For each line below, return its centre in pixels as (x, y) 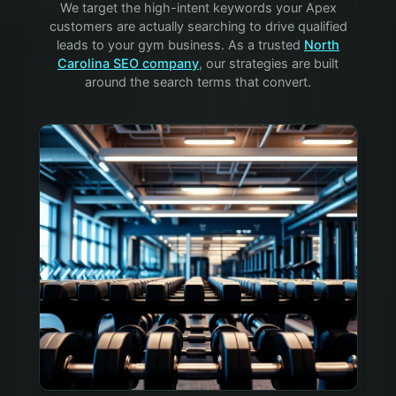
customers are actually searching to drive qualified (198, 26)
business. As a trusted (234, 45)
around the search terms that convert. (198, 82)
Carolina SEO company (128, 63)
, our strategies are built (269, 63)
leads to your (97, 45)
